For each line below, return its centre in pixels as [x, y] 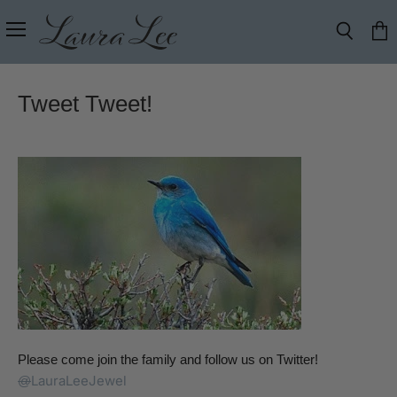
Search [363, 48]
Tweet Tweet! [85, 104]
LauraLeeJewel [79, 381]
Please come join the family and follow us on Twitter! [168, 359]
